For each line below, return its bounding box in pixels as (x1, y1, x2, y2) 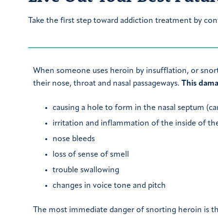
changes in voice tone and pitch (53, 182, 166, 190)
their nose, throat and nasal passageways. (33, 80, 182, 88)
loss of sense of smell (53, 151, 129, 159)
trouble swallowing (53, 166, 119, 174)
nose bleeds (53, 135, 95, 143)
